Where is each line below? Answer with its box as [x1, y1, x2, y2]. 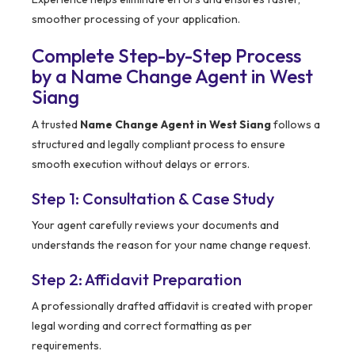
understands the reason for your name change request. [32, 238, 311, 253]
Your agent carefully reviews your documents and [32, 218, 279, 233]
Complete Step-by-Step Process [32, 44, 301, 68]
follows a [271, 117, 320, 132]
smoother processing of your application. [32, 12, 240, 27]
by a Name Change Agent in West [32, 64, 313, 89]
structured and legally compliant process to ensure [32, 137, 285, 152]
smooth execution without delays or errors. [32, 157, 250, 172]
